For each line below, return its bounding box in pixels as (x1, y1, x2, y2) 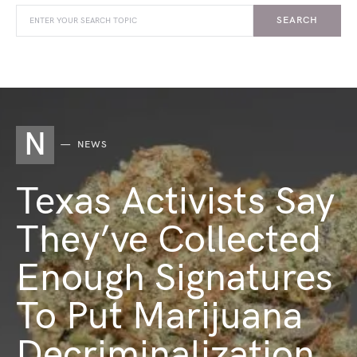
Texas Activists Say (16, 179, 335, 225)
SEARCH (277, 14, 318, 26)
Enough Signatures (16, 256, 333, 301)
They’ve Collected (16, 218, 321, 263)
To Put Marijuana (16, 294, 303, 339)
